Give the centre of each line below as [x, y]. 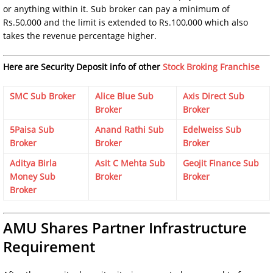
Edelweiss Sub [212, 129]
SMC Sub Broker [43, 96]
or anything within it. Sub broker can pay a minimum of [116, 9]
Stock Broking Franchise [211, 66]
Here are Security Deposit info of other [83, 66]
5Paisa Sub [32, 129]
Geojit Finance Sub [221, 163]
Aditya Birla [33, 163]
